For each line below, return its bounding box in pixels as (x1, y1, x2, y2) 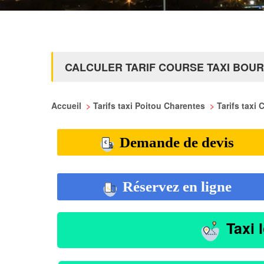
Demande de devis (116, 134, 234, 150)
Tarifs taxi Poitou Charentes (93, 100, 207, 111)
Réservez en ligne (118, 179, 232, 195)
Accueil (51, 100, 84, 111)
